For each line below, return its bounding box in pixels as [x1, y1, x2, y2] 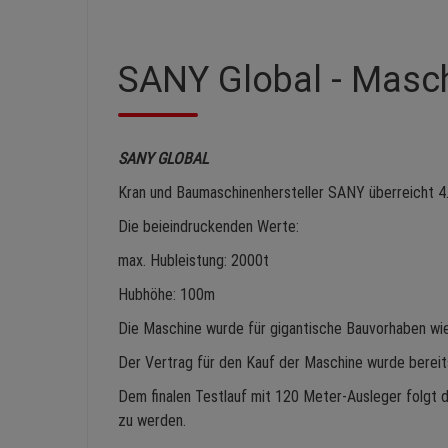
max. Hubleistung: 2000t [118, 251, 269, 270]
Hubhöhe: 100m [118, 285, 215, 304]
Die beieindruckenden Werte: [118, 217, 299, 236]
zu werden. [118, 411, 186, 430]
